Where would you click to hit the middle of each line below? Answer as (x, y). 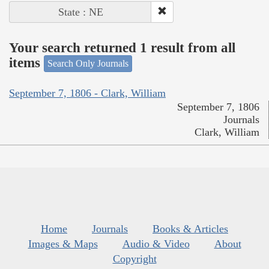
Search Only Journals (88, 64)
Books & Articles (190, 228)
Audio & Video (156, 243)
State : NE (80, 12)
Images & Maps (63, 243)
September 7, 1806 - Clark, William (87, 93)
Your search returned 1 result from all (122, 47)
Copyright (134, 258)
